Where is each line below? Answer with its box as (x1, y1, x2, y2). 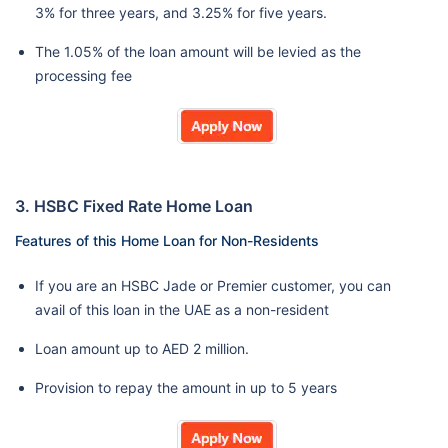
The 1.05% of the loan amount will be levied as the (35, 43, 361, 60)
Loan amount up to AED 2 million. (35, 340, 253, 357)
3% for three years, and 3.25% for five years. (35, 4, 327, 21)
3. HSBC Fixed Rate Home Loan (15, 196, 257, 216)
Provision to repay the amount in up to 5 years (35, 379, 341, 396)
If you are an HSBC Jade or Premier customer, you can (35, 277, 391, 294)
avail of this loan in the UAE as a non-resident (35, 301, 329, 318)
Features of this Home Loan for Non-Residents (15, 232, 319, 249)
